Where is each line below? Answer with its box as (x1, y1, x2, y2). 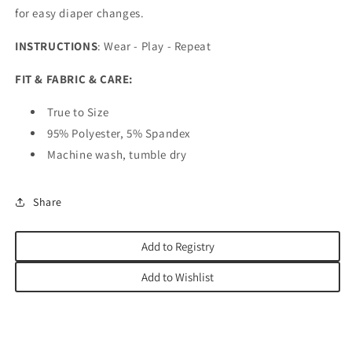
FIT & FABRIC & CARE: (15, 71, 133, 86)
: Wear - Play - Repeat (97, 38, 214, 53)
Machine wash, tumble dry (47, 147, 189, 162)
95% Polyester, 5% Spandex (47, 126, 191, 141)
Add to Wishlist (141, 269, 214, 284)
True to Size (47, 104, 109, 119)
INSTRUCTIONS (15, 38, 98, 53)
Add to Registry (141, 239, 214, 254)
